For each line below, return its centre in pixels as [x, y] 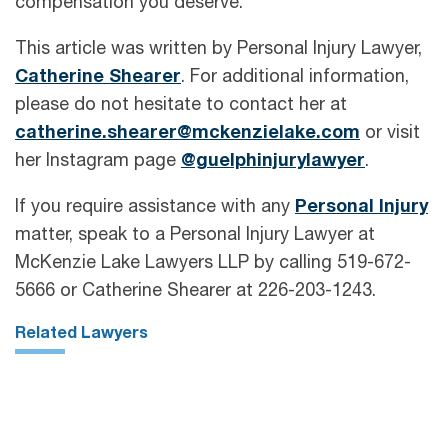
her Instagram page [98, 161]
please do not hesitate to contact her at [181, 105]
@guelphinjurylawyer [273, 161]
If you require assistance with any [155, 207]
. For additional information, [295, 77]
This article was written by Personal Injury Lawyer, [218, 49]
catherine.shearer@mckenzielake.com [187, 133]
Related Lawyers [81, 334]
